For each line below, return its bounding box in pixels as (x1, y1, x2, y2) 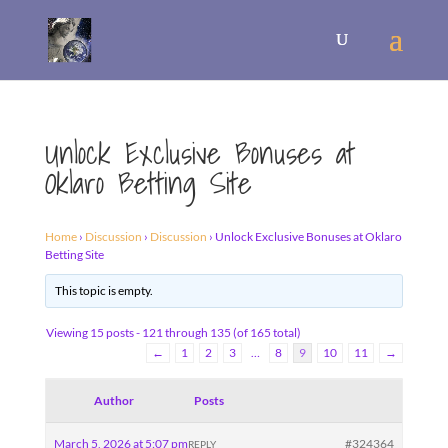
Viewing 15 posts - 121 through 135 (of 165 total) (45, 325, 301, 340)
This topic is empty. (54, 283, 153, 298)
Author (93, 393, 134, 408)
